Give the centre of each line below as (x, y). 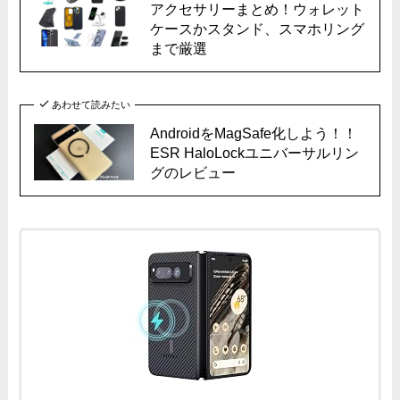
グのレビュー (192, 172)
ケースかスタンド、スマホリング (257, 28)
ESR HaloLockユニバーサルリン (254, 152)
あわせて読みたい (91, 104)
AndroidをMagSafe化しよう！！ (253, 133)
